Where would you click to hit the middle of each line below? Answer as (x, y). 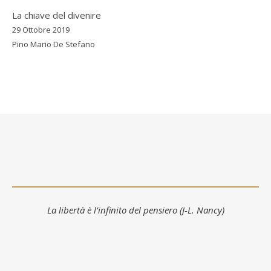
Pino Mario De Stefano (54, 44)
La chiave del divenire (57, 15)
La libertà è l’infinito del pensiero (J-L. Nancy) (135, 210)
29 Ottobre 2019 (41, 30)
